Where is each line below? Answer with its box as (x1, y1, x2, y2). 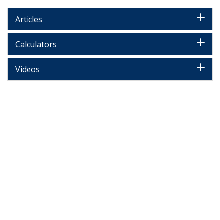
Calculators (15, 39, 56, 50)
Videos (15, 64, 40, 75)
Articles (15, 14, 42, 25)
